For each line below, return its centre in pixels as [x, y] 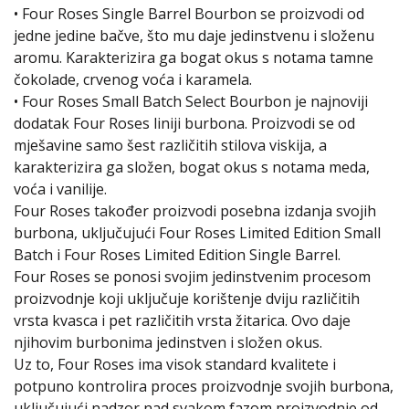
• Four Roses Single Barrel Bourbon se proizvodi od [189, 14]
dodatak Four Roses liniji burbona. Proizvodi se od [184, 123]
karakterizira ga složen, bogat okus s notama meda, [192, 167]
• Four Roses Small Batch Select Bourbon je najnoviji [191, 101]
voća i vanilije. [60, 189]
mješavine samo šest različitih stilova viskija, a [170, 145]
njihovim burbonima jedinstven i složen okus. [168, 342]
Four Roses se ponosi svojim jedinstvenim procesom [192, 277]
